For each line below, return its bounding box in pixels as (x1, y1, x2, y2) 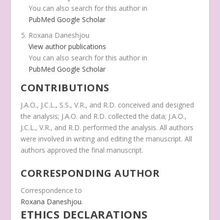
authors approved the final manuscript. (21, 145, 144, 155)
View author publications (28, 42, 107, 52)
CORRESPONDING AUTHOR (21, 166, 160, 180)
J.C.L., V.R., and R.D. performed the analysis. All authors (21, 123, 194, 133)
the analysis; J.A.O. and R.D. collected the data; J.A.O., (21, 111, 187, 121)
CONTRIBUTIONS (21, 81, 110, 95)
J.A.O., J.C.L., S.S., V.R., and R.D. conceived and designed (21, 100, 194, 110)
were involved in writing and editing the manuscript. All (21, 134, 192, 144)
